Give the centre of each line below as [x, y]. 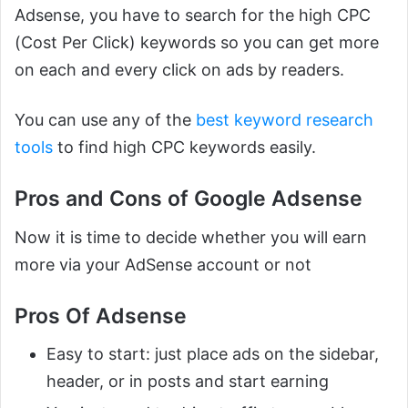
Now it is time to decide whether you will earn [191, 237]
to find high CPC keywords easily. [184, 148]
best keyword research [285, 120]
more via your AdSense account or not [163, 264]
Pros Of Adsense [101, 316]
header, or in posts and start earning [188, 382]
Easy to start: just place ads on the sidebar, [213, 354]
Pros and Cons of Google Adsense [189, 199]
